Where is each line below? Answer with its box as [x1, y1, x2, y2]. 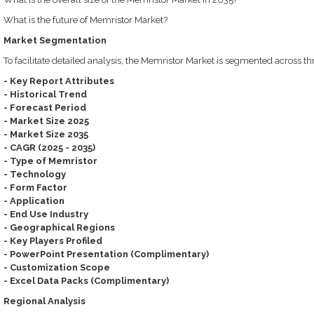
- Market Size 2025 [3, 116, 89, 126]
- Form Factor [3, 182, 67, 193]
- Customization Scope [3, 262, 110, 273]
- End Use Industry [3, 209, 88, 219]
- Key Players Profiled [3, 235, 102, 246]
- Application [3, 196, 64, 206]
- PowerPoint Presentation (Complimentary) [3, 249, 209, 259]
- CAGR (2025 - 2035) [3, 142, 95, 153]
